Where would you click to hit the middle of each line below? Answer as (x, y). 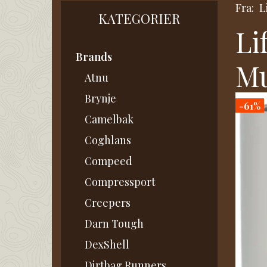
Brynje (100, 99)
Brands (94, 57)
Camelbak (109, 119)
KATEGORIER (139, 19)
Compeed (108, 161)
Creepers (108, 203)
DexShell (107, 245)
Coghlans (108, 140)
